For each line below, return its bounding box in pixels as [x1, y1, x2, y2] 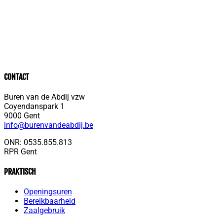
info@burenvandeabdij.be [4, 120, 93, 130]
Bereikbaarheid [24, 196, 75, 206]
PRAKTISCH [4, 167, 36, 177]
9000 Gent [4, 110, 40, 120]
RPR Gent [4, 147, 37, 156]
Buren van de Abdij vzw [4, 92, 85, 102]
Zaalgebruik [24, 206, 65, 216]
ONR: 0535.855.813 [4, 137, 72, 147]
